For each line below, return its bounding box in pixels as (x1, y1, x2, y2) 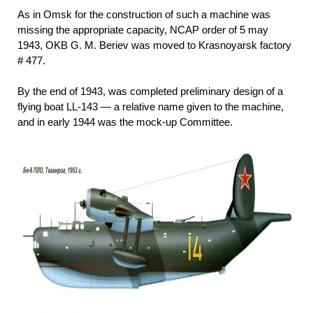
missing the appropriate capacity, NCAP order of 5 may (17, 24, 268, 36)
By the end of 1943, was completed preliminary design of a (17, 85, 283, 98)
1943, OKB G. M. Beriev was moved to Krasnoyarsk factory (17, 39, 291, 52)
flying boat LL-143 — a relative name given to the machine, (17, 101, 284, 113)
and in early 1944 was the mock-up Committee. (17, 116, 233, 129)
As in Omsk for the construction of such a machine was (17, 8, 270, 21)
